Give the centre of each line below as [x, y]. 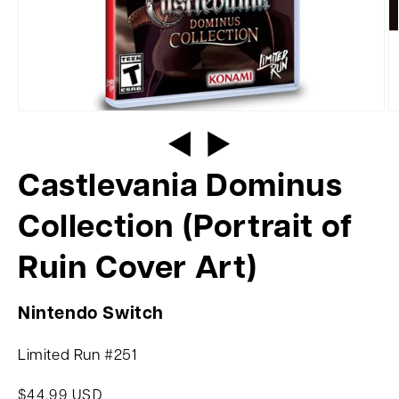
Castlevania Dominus [180, 188]
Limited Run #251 [77, 356]
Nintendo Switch [91, 314]
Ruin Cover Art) [138, 270]
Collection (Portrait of [185, 229]
